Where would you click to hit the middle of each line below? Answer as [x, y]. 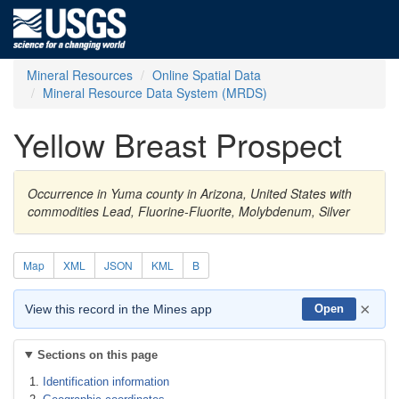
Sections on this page [97, 355]
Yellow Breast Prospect [178, 144]
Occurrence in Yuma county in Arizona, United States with [190, 193]
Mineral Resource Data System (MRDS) [155, 93]
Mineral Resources [80, 75]
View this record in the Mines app [118, 309]
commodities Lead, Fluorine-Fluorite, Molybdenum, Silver [189, 211]
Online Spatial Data [207, 75]
